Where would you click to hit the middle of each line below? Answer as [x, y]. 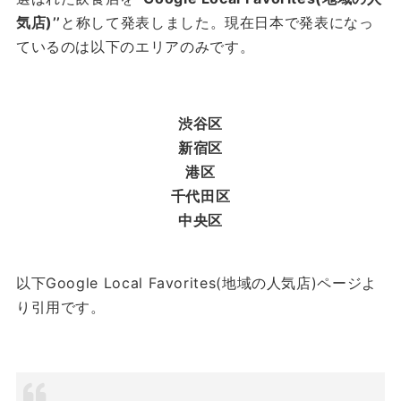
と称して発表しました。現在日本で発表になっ [218, 23]
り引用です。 [60, 307]
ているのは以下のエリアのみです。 [135, 47]
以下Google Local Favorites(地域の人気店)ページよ [196, 283]
